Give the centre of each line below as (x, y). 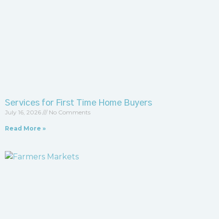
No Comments (69, 112)
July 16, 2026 (24, 112)
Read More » (25, 128)
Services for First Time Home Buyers (78, 103)
